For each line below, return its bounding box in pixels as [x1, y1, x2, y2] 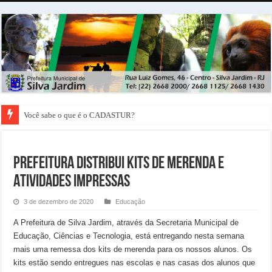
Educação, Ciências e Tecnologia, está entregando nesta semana [13, 231, 245, 241]
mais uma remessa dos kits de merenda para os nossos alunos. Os [13, 245, 253, 254]
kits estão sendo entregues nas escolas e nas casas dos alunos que [13, 258, 256, 268]
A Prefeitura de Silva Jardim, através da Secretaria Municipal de [13, 218, 239, 228]
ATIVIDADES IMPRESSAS [13, 174, 131, 191]
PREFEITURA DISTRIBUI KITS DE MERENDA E [13, 155, 225, 173]
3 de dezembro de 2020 [24, 198, 94, 206]
